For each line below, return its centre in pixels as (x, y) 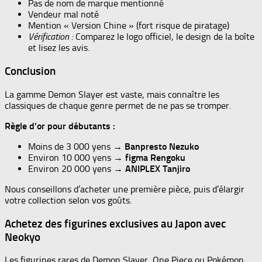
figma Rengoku (155, 157)
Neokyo (23, 237)
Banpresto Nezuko (162, 146)
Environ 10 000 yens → (77, 157)
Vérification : (51, 37)
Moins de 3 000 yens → (76, 146)
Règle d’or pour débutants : (60, 126)
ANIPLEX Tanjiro (158, 168)
